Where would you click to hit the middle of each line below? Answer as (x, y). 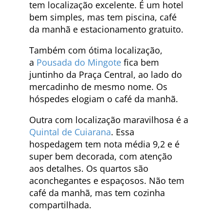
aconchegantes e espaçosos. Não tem (107, 181)
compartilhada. (60, 205)
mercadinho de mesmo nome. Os (98, 87)
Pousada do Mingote (79, 63)
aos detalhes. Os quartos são (89, 169)
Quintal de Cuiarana (70, 132)
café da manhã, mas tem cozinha (97, 193)
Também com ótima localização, (96, 50)
